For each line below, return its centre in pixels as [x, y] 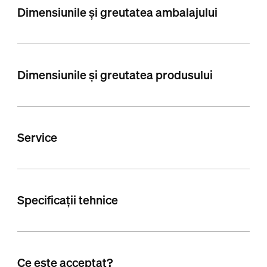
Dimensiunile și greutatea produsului [115, 75]
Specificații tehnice [67, 200]
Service [37, 138]
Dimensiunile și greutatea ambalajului [117, 13]
